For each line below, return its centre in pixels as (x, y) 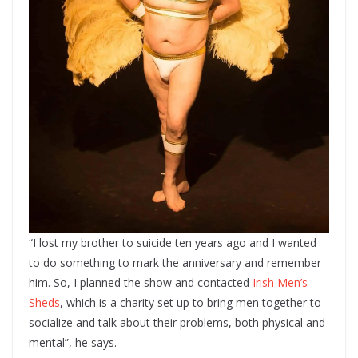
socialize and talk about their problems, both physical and (177, 322)
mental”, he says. (74, 342)
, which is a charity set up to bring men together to (191, 302)
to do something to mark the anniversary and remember (175, 262)
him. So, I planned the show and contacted (141, 282)
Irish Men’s (280, 282)
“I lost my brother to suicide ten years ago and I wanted (173, 242)
